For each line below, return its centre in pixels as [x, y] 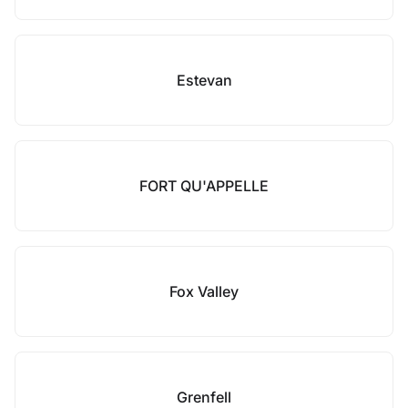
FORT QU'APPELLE [204, 186]
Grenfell [204, 397]
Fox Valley [204, 291]
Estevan [204, 80]
